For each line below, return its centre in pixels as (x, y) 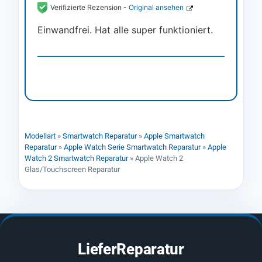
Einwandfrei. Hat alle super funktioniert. (125, 30)
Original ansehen (156, 8)
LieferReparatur (131, 249)
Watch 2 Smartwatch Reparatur (76, 158)
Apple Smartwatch (174, 136)
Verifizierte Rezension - (89, 8)
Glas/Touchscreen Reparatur (72, 170)
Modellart (40, 136)
